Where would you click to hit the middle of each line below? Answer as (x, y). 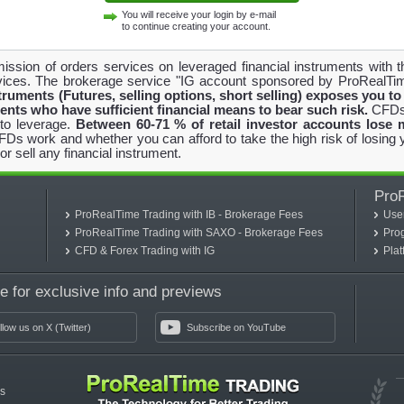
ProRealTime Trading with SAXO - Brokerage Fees (199, 233)
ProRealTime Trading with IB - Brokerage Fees (189, 215)
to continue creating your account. (196, 26)
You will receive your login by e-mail (199, 14)
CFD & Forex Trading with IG (145, 251)
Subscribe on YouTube (236, 327)
